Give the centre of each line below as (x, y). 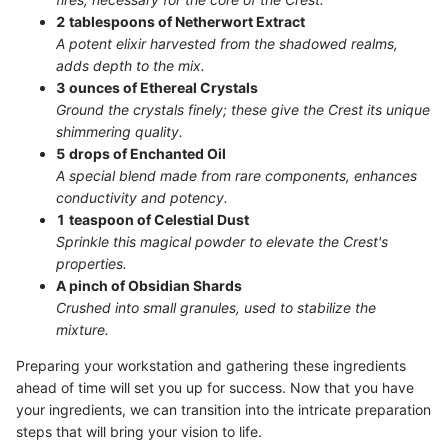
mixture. (82, 329)
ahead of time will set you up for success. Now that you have (215, 387)
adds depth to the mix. (130, 65)
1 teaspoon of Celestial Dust (152, 219)
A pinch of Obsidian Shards (149, 285)
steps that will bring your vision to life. (139, 431)
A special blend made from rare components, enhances (236, 175)
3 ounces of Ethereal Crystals (157, 87)
